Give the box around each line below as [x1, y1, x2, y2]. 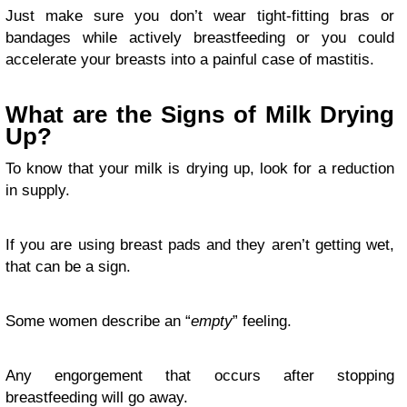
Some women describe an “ [5, 312, 191, 330]
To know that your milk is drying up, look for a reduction [5, 159, 394, 177]
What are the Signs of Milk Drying [5, 101, 394, 127]
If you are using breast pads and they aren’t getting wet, [5, 235, 394, 253]
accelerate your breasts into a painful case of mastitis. [5, 50, 374, 68]
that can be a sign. [5, 257, 131, 275]
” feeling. [233, 312, 292, 330]
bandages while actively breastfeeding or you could [5, 28, 394, 46]
